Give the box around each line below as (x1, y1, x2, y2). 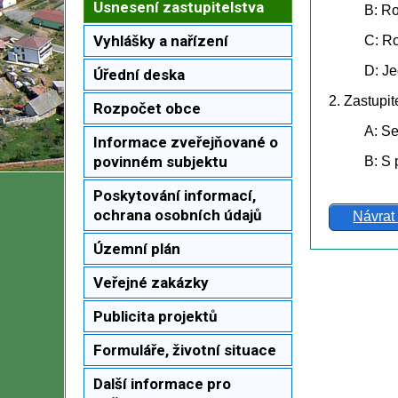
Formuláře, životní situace (93, 340, 276, 359)
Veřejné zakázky (93, 273, 209, 291)
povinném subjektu (93, 152, 227, 171)
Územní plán (93, 239, 180, 258)
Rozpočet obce (93, 99, 201, 117)
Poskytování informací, (93, 186, 256, 204)
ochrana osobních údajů (93, 205, 262, 224)
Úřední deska (93, 65, 185, 84)
